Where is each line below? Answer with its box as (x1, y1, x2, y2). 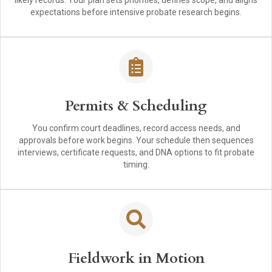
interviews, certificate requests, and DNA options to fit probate (18, 148, 254, 158)
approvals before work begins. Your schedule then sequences (18, 135, 254, 146)
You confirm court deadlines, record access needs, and (32, 123, 240, 134)
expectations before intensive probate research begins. (30, 7, 242, 18)
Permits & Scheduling (65, 96, 207, 117)
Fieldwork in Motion (67, 248, 205, 269)
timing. (123, 160, 149, 170)
